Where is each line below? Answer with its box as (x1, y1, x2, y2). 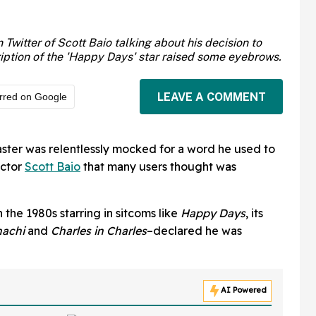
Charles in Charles (51, 224, 147, 238)
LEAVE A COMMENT (157, 90, 266, 104)
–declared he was (147, 224, 242, 238)
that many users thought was (80, 159, 236, 174)
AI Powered (221, 285, 267, 296)
